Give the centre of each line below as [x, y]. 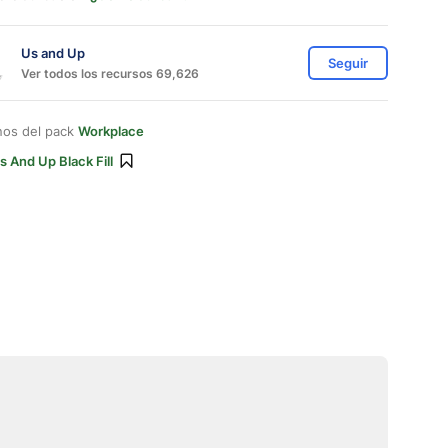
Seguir [348, 63]
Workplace [111, 131]
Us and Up [53, 52]
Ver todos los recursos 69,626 [110, 73]
